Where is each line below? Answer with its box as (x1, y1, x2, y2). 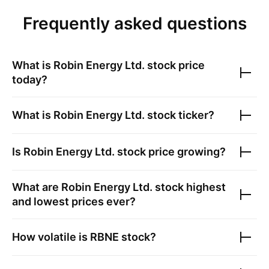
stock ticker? (145, 109, 214, 121)
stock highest (153, 181, 226, 193)
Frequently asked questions (22, 13, 247, 34)
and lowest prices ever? (12, 195, 136, 208)
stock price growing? (115, 145, 226, 158)
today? (12, 73, 47, 86)
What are (12, 181, 61, 193)
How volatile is (12, 231, 90, 243)
